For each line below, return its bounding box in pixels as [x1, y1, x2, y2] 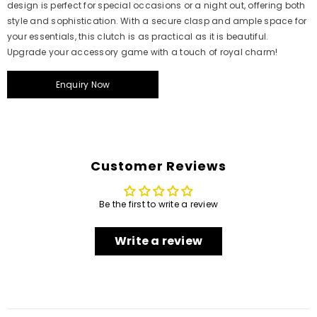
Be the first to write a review [98, 197, 219, 210]
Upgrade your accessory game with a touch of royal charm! [7, 46, 278, 58]
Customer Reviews [91, 156, 226, 175]
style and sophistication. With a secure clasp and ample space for [7, 15, 307, 27]
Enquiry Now [55, 78, 110, 91]
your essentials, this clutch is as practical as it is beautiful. [7, 30, 269, 42]
